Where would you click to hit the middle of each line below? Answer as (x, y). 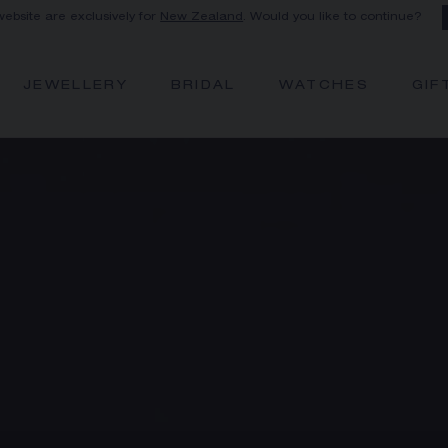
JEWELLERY (75, 86)
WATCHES (323, 86)
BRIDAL (203, 86)
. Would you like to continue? (333, 17)
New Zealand (202, 17)
